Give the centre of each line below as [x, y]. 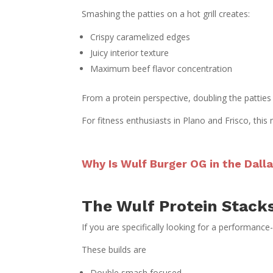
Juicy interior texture [130, 52]
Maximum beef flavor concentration [161, 68]
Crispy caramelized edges [140, 37]
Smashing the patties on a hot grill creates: [166, 13]
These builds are [114, 249]
